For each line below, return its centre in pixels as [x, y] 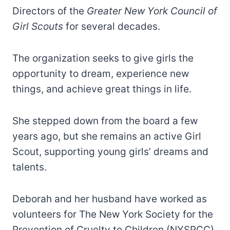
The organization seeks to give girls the [103, 58]
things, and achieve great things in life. [102, 89]
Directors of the [50, 11]
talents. [30, 167]
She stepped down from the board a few [105, 121]
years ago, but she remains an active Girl [107, 136]
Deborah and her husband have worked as [110, 199]
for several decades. [112, 26]
